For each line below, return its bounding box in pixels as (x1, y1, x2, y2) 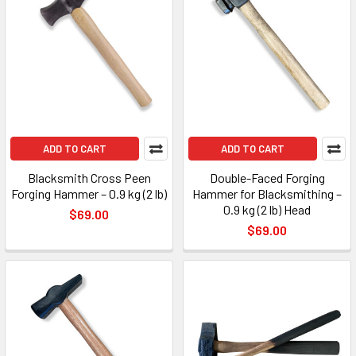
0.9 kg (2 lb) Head (223, 201, 311, 217)
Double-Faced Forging (209, 169, 325, 185)
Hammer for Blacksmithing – (192, 185, 342, 201)
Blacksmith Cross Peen (27, 169, 151, 185)
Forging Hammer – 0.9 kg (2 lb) (11, 185, 167, 201)
